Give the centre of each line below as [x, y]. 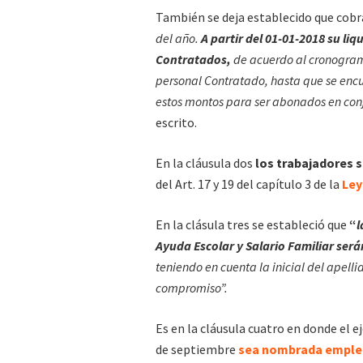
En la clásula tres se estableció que [252, 224]
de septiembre [197, 349]
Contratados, [193, 59]
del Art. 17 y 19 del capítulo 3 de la [249, 184]
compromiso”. [193, 287]
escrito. [176, 122]
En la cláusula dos [205, 162]
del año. [178, 38]
